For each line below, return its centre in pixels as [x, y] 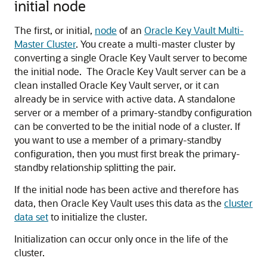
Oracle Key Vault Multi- [194, 30]
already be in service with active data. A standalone [125, 99]
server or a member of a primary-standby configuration [133, 112]
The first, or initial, [55, 30]
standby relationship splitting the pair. [95, 167]
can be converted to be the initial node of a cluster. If [128, 126]
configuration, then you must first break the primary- [127, 153]
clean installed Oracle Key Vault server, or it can [117, 85]
